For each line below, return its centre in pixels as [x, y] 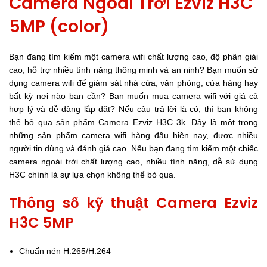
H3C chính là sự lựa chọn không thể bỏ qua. [92, 175]
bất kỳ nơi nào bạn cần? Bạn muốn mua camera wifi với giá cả [133, 96]
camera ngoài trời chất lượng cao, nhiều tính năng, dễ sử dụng [133, 162]
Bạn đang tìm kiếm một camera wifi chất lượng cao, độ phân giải [133, 57]
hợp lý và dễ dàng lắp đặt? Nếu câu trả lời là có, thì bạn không [133, 109]
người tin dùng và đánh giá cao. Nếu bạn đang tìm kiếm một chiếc [133, 148]
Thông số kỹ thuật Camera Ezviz [133, 203]
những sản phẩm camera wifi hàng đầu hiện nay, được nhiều [133, 135]
